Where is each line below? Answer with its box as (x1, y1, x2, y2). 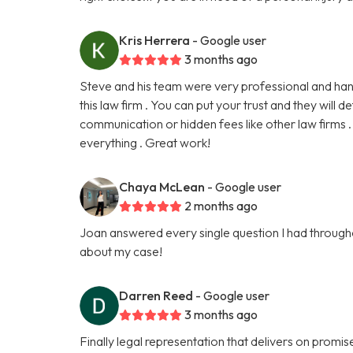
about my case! (80, 243, 163, 259)
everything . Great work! (80, 134, 211, 150)
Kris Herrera (119, 32, 191, 48)
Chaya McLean (119, 178, 206, 195)
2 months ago (184, 197, 258, 214)
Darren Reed (119, 287, 194, 303)
